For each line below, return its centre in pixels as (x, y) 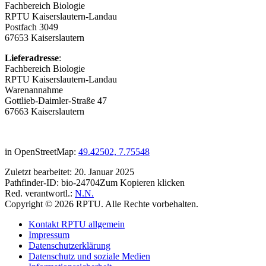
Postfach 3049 (31, 27)
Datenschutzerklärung (69, 246)
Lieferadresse (32, 58)
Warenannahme (34, 90)
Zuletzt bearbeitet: (39, 172)
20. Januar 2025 (104, 172)
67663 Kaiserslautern (45, 112)
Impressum (49, 235)
